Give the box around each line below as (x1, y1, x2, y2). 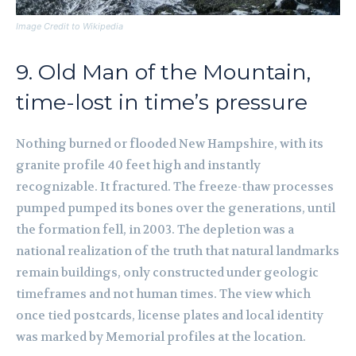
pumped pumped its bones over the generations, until (16, 200, 335, 217)
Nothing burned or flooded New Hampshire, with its (16, 136, 323, 153)
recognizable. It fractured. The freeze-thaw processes (16, 179, 334, 195)
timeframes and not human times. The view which (16, 286, 311, 303)
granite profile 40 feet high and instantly (16, 157, 261, 174)
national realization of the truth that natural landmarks (16, 243, 339, 260)
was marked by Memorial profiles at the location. (16, 329, 306, 346)
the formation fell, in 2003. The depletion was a (16, 222, 294, 238)
